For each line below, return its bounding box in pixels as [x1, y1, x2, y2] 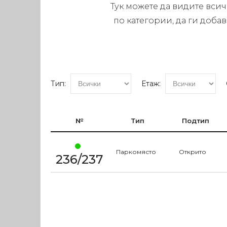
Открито [179, 147, 206, 156]
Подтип [182, 116, 210, 125]
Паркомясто [116, 147, 156, 156]
